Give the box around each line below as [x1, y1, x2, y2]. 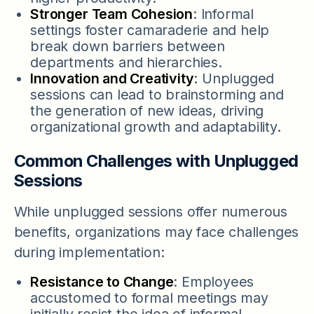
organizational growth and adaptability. [30, 118, 281, 135]
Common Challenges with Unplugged [13, 151, 299, 172]
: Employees [173, 273, 254, 290]
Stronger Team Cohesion [30, 5, 193, 22]
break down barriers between [30, 37, 225, 55]
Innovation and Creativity [30, 69, 194, 87]
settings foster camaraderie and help [30, 21, 270, 39]
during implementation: [13, 244, 165, 261]
